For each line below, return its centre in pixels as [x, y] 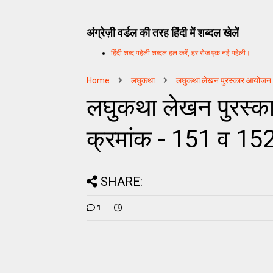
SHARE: [122, 181]
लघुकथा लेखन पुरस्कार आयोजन [224, 80]
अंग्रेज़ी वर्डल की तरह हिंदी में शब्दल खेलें [163, 33]
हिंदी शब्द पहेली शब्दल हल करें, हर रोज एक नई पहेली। [181, 53]
